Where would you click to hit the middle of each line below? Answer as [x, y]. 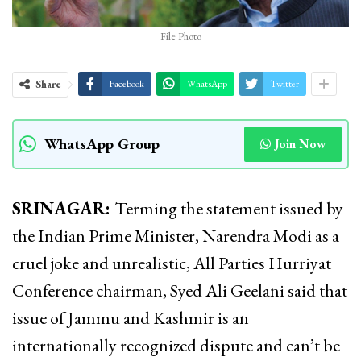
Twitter [284, 83]
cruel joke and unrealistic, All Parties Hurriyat [172, 263]
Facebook [127, 83]
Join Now [300, 143]
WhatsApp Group [102, 143]
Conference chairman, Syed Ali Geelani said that [180, 290]
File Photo [180, 36]
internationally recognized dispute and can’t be [176, 345]
